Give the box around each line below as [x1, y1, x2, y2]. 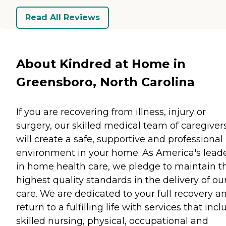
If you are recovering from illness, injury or [16, 106, 206, 118]
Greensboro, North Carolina [16, 74, 195, 89]
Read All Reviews [25, 13, 100, 23]
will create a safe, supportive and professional [16, 133, 223, 145]
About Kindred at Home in [16, 56, 186, 71]
